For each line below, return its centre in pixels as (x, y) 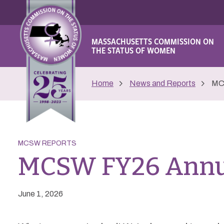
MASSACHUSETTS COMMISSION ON (153, 41)
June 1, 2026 (40, 194)
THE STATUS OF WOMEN (133, 50)
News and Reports (162, 83)
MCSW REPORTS (47, 143)
